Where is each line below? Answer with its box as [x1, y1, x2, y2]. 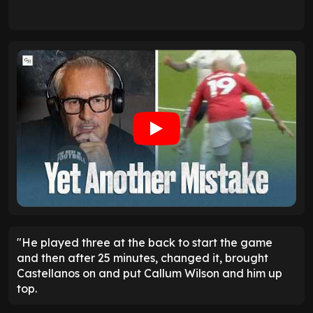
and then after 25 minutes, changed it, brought [17, 251, 268, 265]
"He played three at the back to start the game [17, 235, 272, 250]
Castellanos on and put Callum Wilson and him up [17, 266, 282, 281]
